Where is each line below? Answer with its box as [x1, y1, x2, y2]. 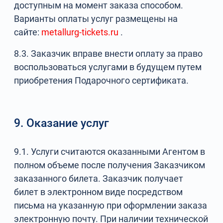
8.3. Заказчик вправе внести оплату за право [14, 48, 203, 59]
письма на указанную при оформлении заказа [14, 200, 208, 211]
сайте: [14, 27, 42, 37]
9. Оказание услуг [14, 116, 110, 130]
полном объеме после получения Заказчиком [14, 160, 206, 170]
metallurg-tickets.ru [41, 27, 119, 37]
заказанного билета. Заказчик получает [14, 173, 184, 184]
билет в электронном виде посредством [14, 187, 183, 197]
